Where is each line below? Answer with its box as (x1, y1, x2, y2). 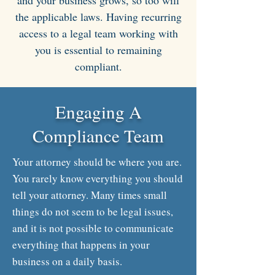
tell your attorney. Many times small (12, 188, 167, 202)
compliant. (74, 59, 122, 74)
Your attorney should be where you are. (12, 155, 182, 169)
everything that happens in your (12, 238, 150, 252)
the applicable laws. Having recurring (15, 9, 182, 24)
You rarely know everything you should (12, 171, 183, 185)
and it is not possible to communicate (12, 221, 174, 235)
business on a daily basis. (12, 254, 122, 268)
